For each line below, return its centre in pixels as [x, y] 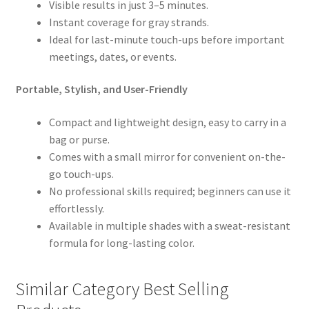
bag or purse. [79, 140]
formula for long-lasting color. [121, 243]
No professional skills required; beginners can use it [170, 191]
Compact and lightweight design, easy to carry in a [167, 122]
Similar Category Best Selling [122, 289]
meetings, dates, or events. [112, 56]
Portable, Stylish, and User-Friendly [101, 89]
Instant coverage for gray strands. [129, 22]
